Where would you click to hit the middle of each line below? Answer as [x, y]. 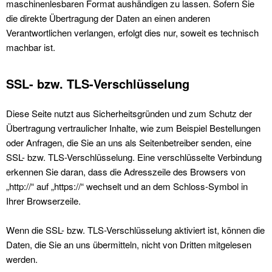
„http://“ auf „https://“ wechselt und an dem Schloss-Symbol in [127, 186]
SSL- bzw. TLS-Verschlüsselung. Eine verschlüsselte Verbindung [134, 157]
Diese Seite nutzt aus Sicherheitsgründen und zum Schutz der [129, 113]
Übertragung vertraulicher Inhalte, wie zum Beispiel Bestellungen [133, 128]
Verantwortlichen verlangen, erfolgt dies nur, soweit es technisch [132, 32]
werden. [22, 259]
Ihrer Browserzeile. [43, 201]
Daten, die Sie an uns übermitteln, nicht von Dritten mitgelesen [129, 244]
